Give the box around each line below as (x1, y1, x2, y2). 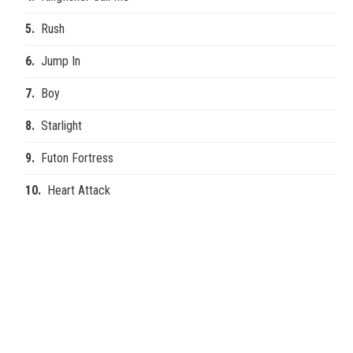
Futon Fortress (41, 150, 113, 165)
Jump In (41, 53, 80, 69)
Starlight (41, 117, 82, 133)
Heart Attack (47, 182, 110, 198)
